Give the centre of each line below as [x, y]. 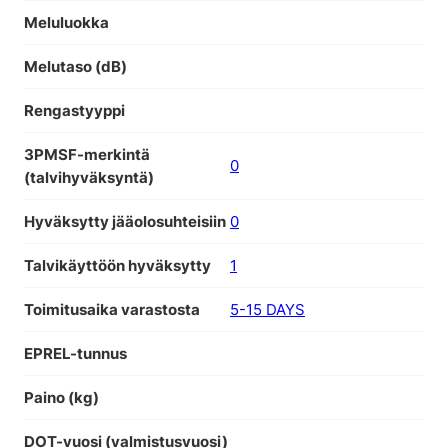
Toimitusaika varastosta [112, 310]
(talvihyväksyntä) [89, 178]
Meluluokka [66, 23]
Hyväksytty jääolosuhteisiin [125, 222]
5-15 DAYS [267, 310]
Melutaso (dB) [75, 67]
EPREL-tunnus [75, 354]
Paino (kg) [61, 398]
